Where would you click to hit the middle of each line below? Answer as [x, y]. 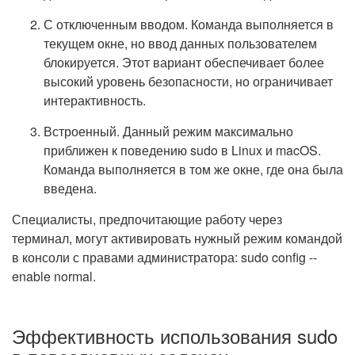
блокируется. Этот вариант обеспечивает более [184, 62]
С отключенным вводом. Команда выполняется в [189, 24]
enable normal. [54, 276]
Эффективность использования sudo [175, 336]
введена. [70, 188]
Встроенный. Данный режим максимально [168, 131]
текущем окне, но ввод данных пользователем [180, 43]
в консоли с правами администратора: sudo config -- [164, 257]
